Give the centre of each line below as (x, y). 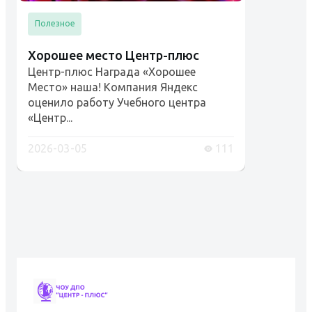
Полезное (55, 24)
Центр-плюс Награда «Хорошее (112, 71)
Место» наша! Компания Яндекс (113, 87)
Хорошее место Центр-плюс (114, 55)
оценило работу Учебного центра (117, 102)
